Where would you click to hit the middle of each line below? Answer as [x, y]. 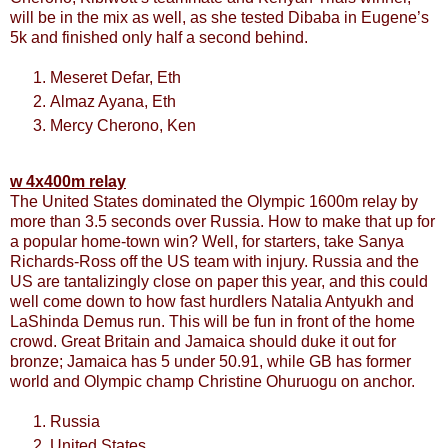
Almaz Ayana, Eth [113, 102]
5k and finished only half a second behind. [159, 38]
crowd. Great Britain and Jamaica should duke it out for [203, 341]
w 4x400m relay [68, 181]
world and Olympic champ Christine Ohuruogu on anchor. [212, 381]
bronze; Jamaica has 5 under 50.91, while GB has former [210, 361]
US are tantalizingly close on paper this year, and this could [219, 281]
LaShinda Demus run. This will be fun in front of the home [212, 321]
